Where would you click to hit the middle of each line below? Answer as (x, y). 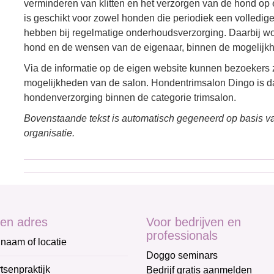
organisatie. (49, 133)
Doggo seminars (182, 255)
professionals (182, 235)
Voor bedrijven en (194, 222)
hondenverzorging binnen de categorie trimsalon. (130, 98)
